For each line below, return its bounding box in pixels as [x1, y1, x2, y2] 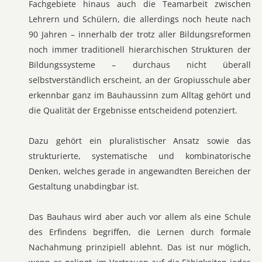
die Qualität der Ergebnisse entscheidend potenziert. [29, 105, 237, 116]
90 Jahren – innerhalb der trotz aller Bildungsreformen [29, 29, 251, 40]
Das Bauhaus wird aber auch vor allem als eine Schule [29, 211, 251, 222]
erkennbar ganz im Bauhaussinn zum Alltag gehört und [29, 89, 251, 101]
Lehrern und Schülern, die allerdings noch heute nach [29, 13, 251, 25]
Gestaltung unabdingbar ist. [29, 181, 139, 192]
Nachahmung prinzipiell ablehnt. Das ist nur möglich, [29, 242, 251, 253]
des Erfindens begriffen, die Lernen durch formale [29, 226, 251, 237]
